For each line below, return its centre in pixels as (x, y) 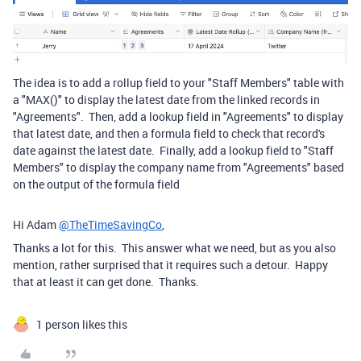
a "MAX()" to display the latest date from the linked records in (166, 100)
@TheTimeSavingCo (110, 225)
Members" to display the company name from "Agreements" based (178, 168)
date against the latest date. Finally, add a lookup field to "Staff (173, 151)
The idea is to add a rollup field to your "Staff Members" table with (178, 83)
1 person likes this (82, 325)
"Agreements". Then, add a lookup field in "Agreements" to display (178, 117)
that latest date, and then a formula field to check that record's (169, 134)
